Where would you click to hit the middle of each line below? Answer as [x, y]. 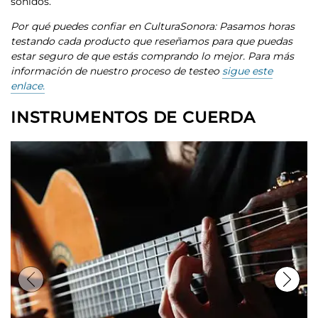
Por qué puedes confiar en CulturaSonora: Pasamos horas [153, 26]
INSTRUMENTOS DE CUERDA [133, 117]
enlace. [28, 86]
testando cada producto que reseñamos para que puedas [152, 41]
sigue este [247, 71]
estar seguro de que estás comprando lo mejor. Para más [152, 56]
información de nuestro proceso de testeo [116, 71]
